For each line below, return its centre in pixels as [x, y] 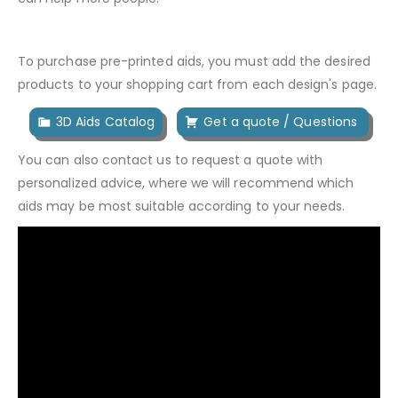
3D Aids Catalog [105, 121]
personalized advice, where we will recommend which [186, 183]
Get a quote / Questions [283, 121]
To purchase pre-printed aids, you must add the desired [194, 61]
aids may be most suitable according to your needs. [183, 206]
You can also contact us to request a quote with [171, 159]
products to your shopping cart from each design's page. [197, 84]
